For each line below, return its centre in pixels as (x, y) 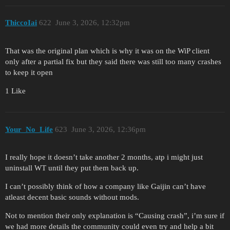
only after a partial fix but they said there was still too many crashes (113, 62)
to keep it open (29, 73)
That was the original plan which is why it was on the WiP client (107, 51)
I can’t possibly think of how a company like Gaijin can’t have (106, 187)
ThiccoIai (21, 23)
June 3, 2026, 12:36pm (108, 129)
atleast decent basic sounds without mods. (72, 197)
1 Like (15, 91)
